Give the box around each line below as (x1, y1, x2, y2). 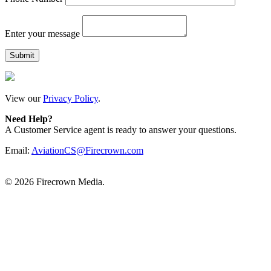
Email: (5, 145, 31, 155)
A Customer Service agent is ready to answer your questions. (5, 124, 237, 135)
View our (5, 93, 43, 103)
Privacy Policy (43, 93, 98, 103)
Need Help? (5, 113, 53, 124)
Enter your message (5, 28, 80, 39)
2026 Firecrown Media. (15, 176, 105, 187)
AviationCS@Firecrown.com (31, 145, 143, 155)
